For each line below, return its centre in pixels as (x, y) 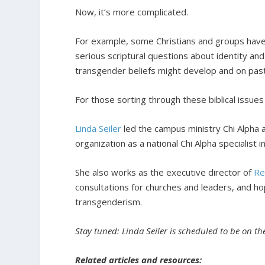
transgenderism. (109, 201)
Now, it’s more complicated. (132, 12)
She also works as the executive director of (165, 172)
